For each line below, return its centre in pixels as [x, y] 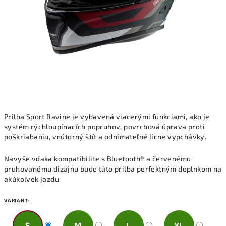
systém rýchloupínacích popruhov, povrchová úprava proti [104, 126]
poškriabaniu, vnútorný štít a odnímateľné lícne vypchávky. [105, 136]
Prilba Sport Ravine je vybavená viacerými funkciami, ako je [107, 116]
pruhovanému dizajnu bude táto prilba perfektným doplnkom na [113, 169]
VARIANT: [17, 200]
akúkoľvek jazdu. [33, 179]
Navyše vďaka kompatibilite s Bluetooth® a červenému [98, 159]
